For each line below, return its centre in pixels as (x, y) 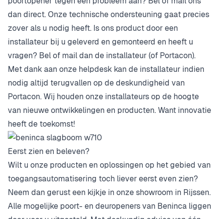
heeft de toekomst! (41, 124)
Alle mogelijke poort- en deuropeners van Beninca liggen (109, 206)
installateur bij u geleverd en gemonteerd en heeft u (100, 42)
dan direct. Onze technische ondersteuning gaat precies (109, 14)
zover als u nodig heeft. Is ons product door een (93, 28)
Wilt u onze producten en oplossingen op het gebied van (109, 165)
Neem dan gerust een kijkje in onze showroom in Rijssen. (109, 192)
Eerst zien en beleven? (49, 151)
